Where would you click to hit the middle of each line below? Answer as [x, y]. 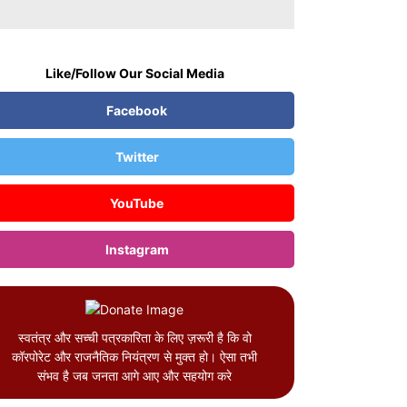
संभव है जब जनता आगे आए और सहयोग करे [134, 375]
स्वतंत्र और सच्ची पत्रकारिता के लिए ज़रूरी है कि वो [134, 337]
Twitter [137, 156]
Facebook [137, 110]
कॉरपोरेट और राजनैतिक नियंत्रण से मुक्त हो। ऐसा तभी [134, 356]
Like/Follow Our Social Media [134, 73]
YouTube [137, 203]
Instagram [137, 249]
